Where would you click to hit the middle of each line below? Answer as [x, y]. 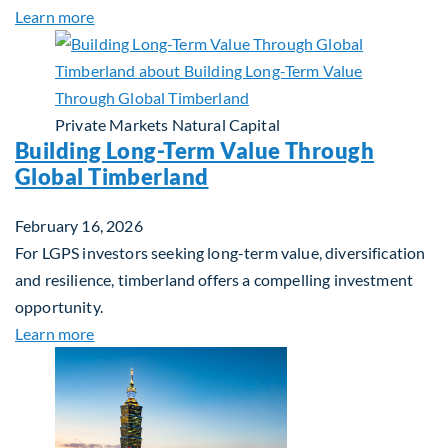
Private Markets [112, 124]
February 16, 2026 [79, 225]
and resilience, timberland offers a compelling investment [214, 279]
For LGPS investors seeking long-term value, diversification [220, 252]
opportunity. [59, 306]
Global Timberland [112, 176]
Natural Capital [225, 124]
